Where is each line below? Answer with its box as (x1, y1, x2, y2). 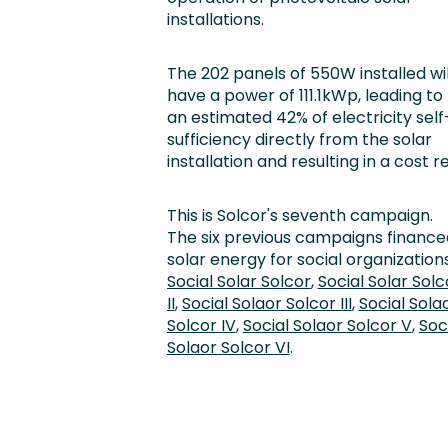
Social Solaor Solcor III (181, 292, 352, 315)
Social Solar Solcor (166, 270, 311, 293)
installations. (166, 8, 264, 31)
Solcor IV (166, 314, 236, 337)
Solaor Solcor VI (166, 336, 290, 359)
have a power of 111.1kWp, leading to (166, 84, 443, 107)
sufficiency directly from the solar (166, 128, 432, 151)
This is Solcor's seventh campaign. (166, 204, 433, 227)
